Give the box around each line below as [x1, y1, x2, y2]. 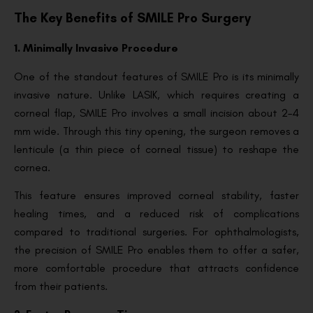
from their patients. [14, 279, 110, 293]
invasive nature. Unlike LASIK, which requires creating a [14, 87, 299, 101]
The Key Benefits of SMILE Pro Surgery [14, 10, 254, 27]
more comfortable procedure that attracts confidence [14, 261, 299, 275]
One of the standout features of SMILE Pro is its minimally [14, 69, 299, 83]
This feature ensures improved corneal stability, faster [14, 188, 299, 202]
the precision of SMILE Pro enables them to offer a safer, [14, 242, 299, 256]
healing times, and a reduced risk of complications [14, 206, 299, 220]
